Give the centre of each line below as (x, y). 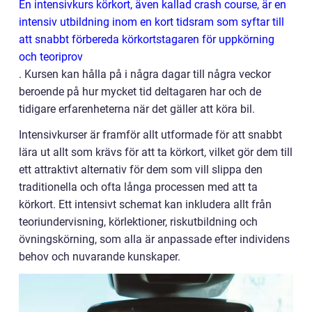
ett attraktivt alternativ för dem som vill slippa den (141, 170)
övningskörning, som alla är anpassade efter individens (154, 239)
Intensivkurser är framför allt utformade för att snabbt (150, 135)
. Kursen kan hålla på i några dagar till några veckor (145, 74)
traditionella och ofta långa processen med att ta (138, 187)
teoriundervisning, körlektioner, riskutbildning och (138, 222)
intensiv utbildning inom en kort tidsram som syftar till (151, 22)
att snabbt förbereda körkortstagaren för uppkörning (147, 39)
